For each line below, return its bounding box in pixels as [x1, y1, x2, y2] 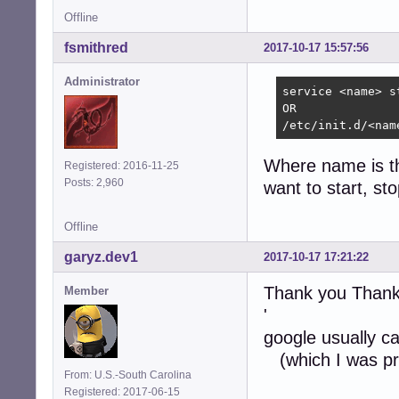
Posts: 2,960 [64, 176, 129, 190]
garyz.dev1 [64, 248, 138, 265]
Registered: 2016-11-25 [64, 159, 179, 173]
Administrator [64, 75, 140, 89]
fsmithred [64, 40, 128, 56]
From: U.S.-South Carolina [64, 368, 191, 381]
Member [64, 283, 109, 297]
